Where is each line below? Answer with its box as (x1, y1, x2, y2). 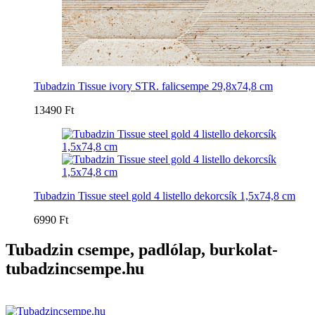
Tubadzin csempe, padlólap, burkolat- (6, 240, 278, 259)
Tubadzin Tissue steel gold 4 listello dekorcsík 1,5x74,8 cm (34, 189, 295, 202)
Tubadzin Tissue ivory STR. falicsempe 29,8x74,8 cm (34, 79, 273, 92)
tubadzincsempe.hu (6, 259, 144, 278)
